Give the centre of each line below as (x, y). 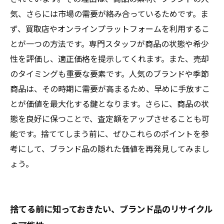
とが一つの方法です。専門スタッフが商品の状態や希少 (109, 43)
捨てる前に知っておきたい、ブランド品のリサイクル (111, 209)
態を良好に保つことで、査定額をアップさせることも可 (110, 118)
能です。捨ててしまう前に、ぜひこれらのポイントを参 (109, 133)
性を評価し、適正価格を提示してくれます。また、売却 (109, 58)
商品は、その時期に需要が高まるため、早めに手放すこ (110, 88)
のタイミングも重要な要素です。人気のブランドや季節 (109, 73)
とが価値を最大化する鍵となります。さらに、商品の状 (109, 103)
